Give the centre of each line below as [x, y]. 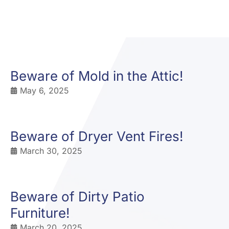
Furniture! [40, 213]
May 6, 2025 [44, 90]
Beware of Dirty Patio [77, 197]
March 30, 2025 [51, 151]
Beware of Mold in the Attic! [97, 76]
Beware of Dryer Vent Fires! [97, 136]
